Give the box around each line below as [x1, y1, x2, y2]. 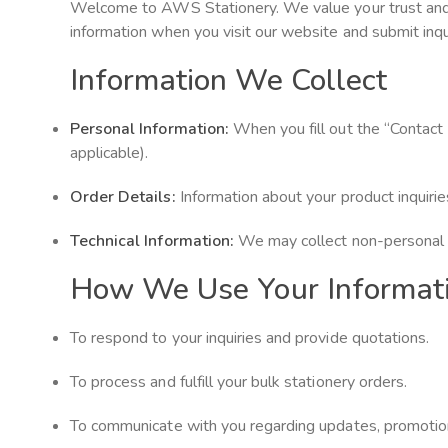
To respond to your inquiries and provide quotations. [70, 326, 430, 349]
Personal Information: [70, 117, 229, 140]
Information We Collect [70, 59, 387, 101]
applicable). [70, 141, 149, 164]
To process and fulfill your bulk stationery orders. [70, 370, 408, 393]
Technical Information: [70, 229, 234, 252]
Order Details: [70, 185, 176, 208]
